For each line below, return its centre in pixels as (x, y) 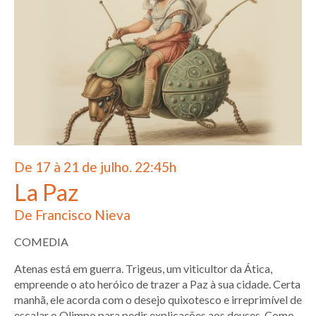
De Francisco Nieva (72, 215)
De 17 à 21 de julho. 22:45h (95, 166)
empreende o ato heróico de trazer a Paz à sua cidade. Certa (157, 284)
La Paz (46, 192)
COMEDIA (41, 242)
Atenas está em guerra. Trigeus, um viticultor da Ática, (143, 269)
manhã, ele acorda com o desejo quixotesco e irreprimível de (158, 300)
